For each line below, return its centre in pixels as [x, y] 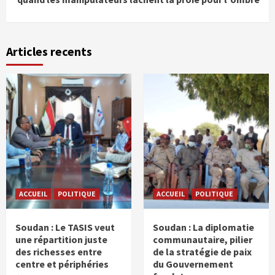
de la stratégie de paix [202, 252]
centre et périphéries [62, 264]
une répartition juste [61, 239]
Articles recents [49, 51]
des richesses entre [59, 252]
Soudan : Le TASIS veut [65, 227]
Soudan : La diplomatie [203, 227]
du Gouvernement [193, 264]
